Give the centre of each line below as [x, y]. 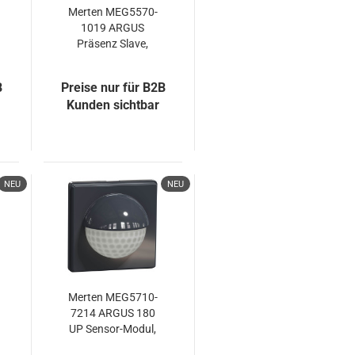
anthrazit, [113, 345]
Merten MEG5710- [113, 297]
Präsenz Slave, [113, 44]
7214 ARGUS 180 [113, 313]
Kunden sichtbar [113, 105]
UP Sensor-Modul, [113, 329]
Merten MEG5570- [113, 12]
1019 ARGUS [113, 28]
